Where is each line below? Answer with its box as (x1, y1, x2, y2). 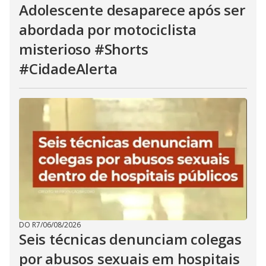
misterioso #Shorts (19, 39, 148, 59)
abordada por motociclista (19, 20, 197, 39)
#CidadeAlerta (19, 59, 118, 78)
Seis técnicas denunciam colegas (19, 229, 242, 249)
